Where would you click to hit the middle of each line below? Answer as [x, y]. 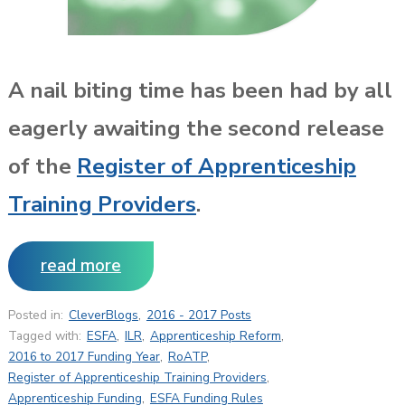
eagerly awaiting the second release [196, 128]
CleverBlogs [103, 315]
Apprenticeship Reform [215, 335]
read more [80, 265]
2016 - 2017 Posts [198, 315]
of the [42, 166]
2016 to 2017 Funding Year [84, 356]
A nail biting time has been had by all [200, 90]
